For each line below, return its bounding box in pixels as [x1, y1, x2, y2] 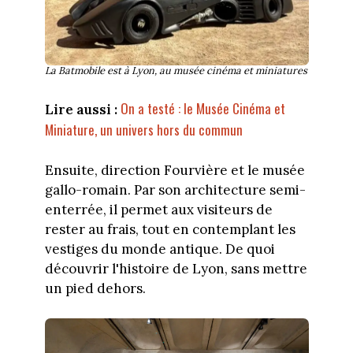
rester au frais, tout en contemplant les [44, 220, 295, 238]
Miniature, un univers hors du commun [44, 119, 243, 139]
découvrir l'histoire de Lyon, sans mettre [44, 259, 307, 277]
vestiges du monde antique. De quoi [44, 240, 275, 258]
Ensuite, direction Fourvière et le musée [44, 161, 305, 179]
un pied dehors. [44, 279, 146, 297]
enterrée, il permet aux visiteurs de [44, 200, 273, 218]
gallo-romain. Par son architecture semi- [44, 180, 306, 199]
